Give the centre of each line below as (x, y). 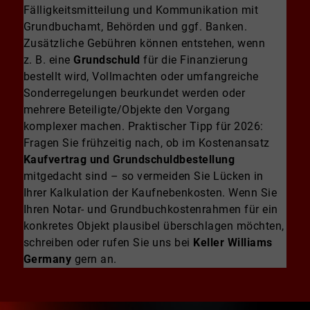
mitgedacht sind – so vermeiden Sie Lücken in (143, 176)
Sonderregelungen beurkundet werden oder (134, 93)
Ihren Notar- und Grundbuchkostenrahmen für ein (151, 209)
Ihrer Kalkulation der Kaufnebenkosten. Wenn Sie (150, 192)
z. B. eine (48, 60)
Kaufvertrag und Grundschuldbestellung (129, 159)
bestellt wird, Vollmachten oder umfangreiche (141, 76)
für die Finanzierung (194, 60)
